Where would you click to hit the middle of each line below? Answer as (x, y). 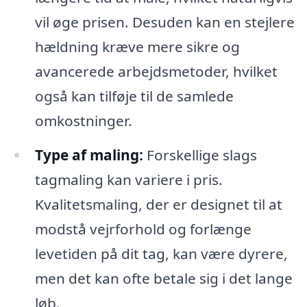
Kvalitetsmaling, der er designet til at (158, 204)
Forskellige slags (200, 155)
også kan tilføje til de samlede (134, 96)
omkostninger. (83, 120)
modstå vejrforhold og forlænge (143, 229)
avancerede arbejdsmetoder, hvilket (156, 71)
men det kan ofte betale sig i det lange (163, 278)
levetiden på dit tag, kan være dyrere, (161, 253)
